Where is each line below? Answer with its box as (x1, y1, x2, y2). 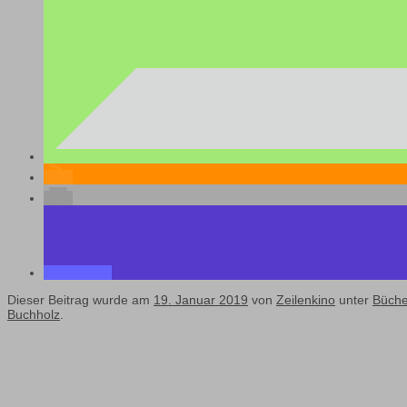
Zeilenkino (276, 293, 335, 308)
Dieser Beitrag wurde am (7, 293, 154, 308)
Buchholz (7, 307, 60, 323)
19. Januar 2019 (154, 293, 248, 308)
